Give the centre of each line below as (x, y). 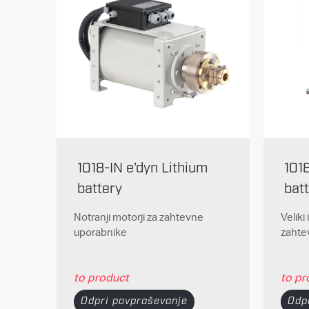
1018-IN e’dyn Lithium (142, 169)
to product (101, 277)
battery (99, 189)
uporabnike (100, 232)
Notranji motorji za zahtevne (138, 217)
